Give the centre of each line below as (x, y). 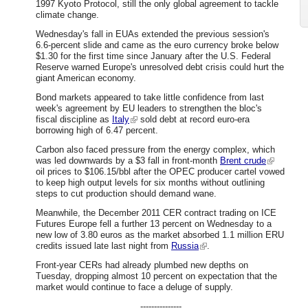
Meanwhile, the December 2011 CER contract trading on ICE (156, 213)
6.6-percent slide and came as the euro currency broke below (157, 45)
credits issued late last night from (103, 246)
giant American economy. (86, 78)
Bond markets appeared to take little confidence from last (150, 98)
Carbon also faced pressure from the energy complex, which (155, 150)
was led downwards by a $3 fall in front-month (128, 161)
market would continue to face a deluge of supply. (134, 287)
